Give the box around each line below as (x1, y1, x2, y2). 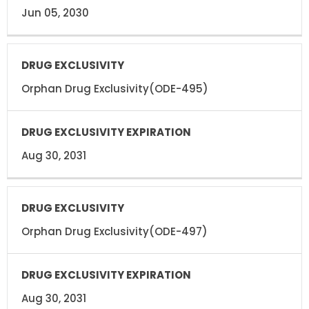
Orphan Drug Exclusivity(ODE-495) (21, 81, 208, 96)
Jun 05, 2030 (21, 5, 89, 20)
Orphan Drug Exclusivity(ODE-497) (21, 223, 208, 239)
